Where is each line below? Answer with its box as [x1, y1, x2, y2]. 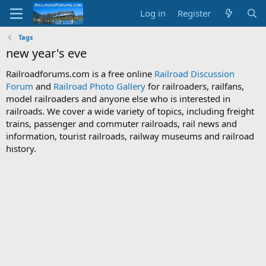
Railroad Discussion [154, 68, 235, 80]
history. [6, 142, 36, 154]
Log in [140, 7, 166, 19]
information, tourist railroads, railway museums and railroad [6, 130, 254, 142]
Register [178, 7, 211, 19]
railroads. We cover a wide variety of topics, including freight [6, 105, 254, 117]
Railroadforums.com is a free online [6, 68, 154, 80]
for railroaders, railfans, [145, 80, 244, 92]
